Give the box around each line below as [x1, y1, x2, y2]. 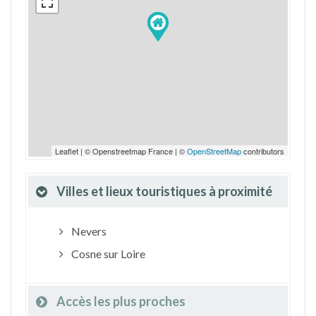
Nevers [68, 224, 107, 238]
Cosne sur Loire [68, 247, 145, 260]
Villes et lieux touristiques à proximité [56, 183, 272, 199]
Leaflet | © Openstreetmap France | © [55, 145, 187, 157]
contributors [241, 145, 284, 157]
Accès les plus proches [56, 293, 186, 309]
